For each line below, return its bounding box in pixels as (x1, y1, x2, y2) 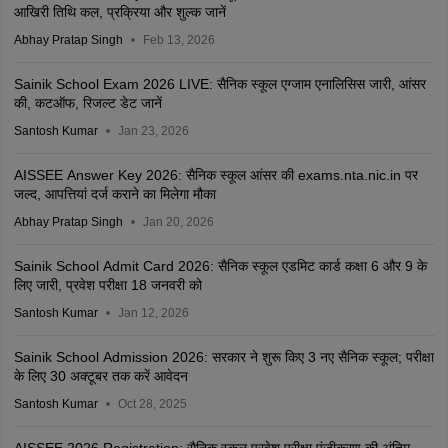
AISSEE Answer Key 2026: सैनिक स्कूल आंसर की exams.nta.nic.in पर (13, 167, 418, 184)
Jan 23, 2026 (117, 124, 189, 139)
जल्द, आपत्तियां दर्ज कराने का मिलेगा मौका (13, 186, 216, 203)
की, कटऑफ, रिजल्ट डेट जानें (13, 95, 162, 112)
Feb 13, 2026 (142, 33, 215, 48)
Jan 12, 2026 (117, 306, 189, 321)
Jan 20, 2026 (142, 215, 214, 230)
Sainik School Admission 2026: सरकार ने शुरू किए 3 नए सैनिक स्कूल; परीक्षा (13, 349, 434, 366)
